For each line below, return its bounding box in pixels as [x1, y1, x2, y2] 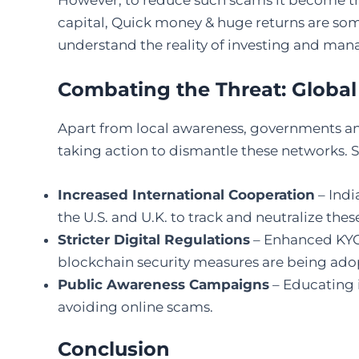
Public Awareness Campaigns [58, 276, 269, 292]
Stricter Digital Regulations [58, 231, 250, 248]
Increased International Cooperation [58, 186, 315, 203]
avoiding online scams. [58, 298, 213, 315]
